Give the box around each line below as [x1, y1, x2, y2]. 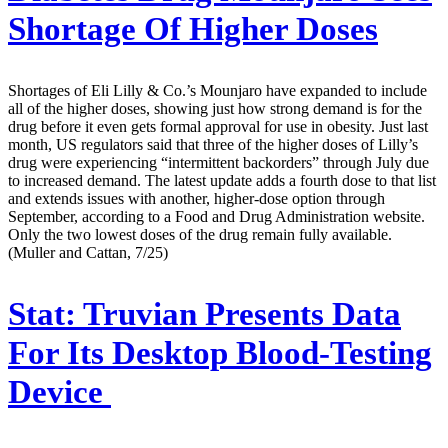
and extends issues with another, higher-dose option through [8, 190, 385, 208]
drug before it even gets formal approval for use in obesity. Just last [8, 118, 428, 136]
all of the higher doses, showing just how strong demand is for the [8, 100, 422, 118]
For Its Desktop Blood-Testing [8, 335, 432, 372]
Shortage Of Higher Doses [8, 11, 378, 48]
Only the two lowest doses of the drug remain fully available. [8, 226, 392, 244]
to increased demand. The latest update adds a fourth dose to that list [8, 172, 436, 190]
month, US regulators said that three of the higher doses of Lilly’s [8, 136, 418, 154]
